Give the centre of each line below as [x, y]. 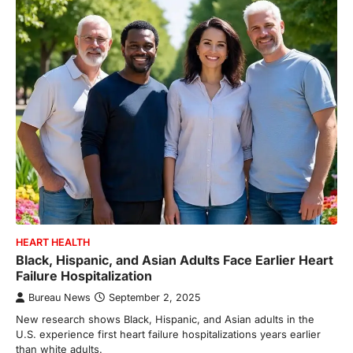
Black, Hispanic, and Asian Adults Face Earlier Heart [175, 260]
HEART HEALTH [53, 243]
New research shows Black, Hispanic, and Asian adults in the [165, 320]
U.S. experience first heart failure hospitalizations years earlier [168, 334]
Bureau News [59, 298]
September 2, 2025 [154, 298]
